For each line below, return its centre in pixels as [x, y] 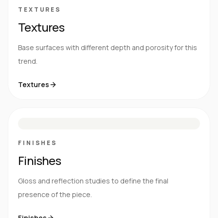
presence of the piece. [55, 194]
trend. [28, 61]
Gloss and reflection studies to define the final [93, 181]
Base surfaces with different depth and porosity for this [108, 47]
